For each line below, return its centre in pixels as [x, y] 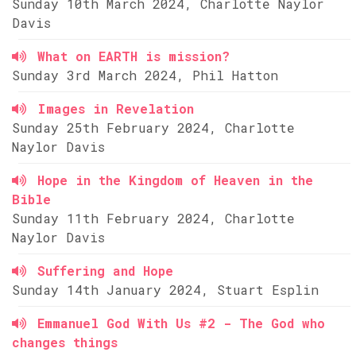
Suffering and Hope [105, 271]
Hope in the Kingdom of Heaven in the [175, 180]
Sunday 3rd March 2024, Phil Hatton [145, 75]
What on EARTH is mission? [133, 56]
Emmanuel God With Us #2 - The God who [181, 323]
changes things [65, 342]
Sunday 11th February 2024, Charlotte [153, 218]
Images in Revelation [116, 108]
